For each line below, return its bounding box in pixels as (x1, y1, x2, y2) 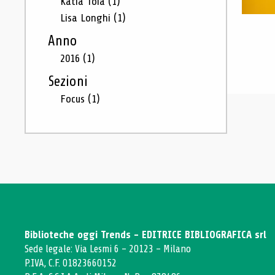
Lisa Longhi (60, 12, 114, 24)
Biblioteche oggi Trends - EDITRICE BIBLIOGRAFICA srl (25, 229, 266, 241)
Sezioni (48, 74, 88, 90)
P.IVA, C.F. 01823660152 (25, 257, 117, 269)
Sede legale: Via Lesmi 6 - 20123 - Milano (25, 243, 191, 255)
